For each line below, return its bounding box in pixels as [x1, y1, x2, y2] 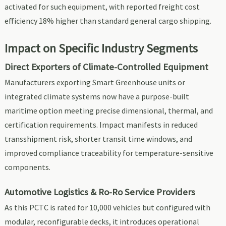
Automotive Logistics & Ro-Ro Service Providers [4, 186, 195, 198]
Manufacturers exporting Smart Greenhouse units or [4, 77, 185, 88]
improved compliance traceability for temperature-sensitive [4, 148, 213, 158]
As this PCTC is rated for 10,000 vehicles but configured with [4, 202, 210, 213]
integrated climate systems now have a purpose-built [4, 91, 189, 102]
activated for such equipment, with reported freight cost [4, 2, 200, 12]
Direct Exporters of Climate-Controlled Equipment [4, 61, 208, 73]
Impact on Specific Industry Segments [4, 40, 198, 56]
